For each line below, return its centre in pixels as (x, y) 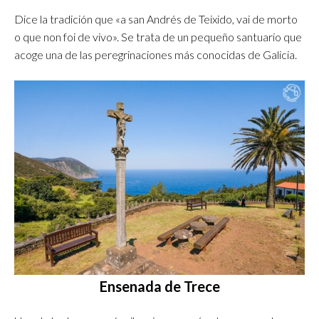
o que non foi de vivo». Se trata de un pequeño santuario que (158, 37)
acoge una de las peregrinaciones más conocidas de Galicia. (156, 55)
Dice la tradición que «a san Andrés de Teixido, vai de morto (156, 19)
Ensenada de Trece (159, 286)
